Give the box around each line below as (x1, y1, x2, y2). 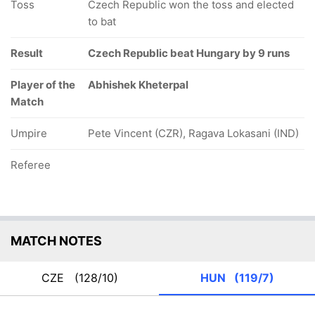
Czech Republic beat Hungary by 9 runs (88, 46, 290, 60)
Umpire (11, 127, 47, 140)
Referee (11, 158, 51, 172)
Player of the (11, 78, 75, 91)
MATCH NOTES (11, 233, 102, 248)
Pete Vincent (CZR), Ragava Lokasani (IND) (88, 127, 299, 140)
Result (11, 46, 43, 60)
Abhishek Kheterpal (88, 78, 188, 91)
